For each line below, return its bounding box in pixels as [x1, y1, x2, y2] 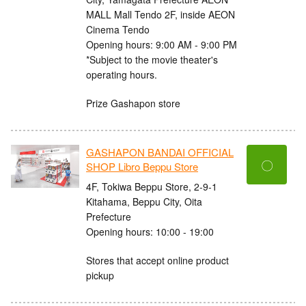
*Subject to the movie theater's [86, 52, 218, 66]
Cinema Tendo [86, 22, 150, 36]
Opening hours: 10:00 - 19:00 [86, 224, 214, 238]
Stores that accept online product [86, 253, 229, 267]
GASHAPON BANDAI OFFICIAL [86, 145, 234, 160]
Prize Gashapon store [86, 96, 180, 110]
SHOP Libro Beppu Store [86, 159, 198, 174]
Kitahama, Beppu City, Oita [86, 194, 202, 208]
